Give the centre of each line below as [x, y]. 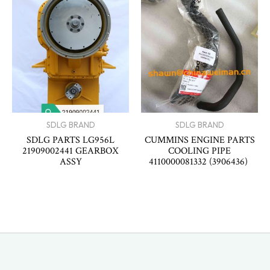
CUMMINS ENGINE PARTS [199, 140]
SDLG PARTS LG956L [71, 140]
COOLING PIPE [199, 150]
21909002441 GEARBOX [71, 150]
